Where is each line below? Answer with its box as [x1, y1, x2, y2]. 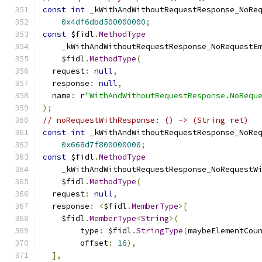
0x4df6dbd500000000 [61, 17, 146, 27]
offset [43, 238, 108, 248]
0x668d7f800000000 [61, 140, 141, 150]
